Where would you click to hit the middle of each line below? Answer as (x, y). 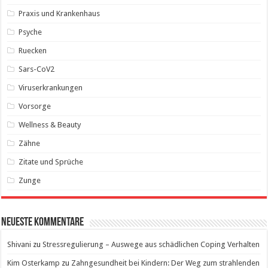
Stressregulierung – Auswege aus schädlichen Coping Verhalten (151, 244)
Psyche (31, 32)
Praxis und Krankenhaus (60, 13)
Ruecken (33, 50)
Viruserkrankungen (51, 87)
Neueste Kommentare (43, 222)
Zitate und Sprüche (51, 162)
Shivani (19, 244)
